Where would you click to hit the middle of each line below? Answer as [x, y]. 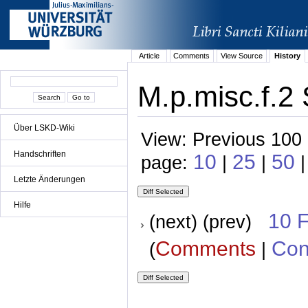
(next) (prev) [208, 222]
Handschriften [40, 154]
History [287, 56]
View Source [241, 56]
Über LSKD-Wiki [44, 128]
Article [149, 56]
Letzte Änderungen [49, 179]
